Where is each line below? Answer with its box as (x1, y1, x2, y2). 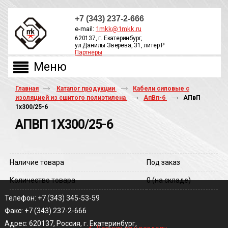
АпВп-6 (144, 94, 167, 101)
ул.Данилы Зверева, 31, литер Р (74, 42, 164, 49)
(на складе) (152, 176, 191, 184)
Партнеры (74, 49, 102, 56)
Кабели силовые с (133, 85, 189, 92)
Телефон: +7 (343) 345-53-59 (4, 194, 100, 202)
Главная (15, 85, 39, 92)
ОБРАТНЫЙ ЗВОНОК (142, 63, 201, 70)
